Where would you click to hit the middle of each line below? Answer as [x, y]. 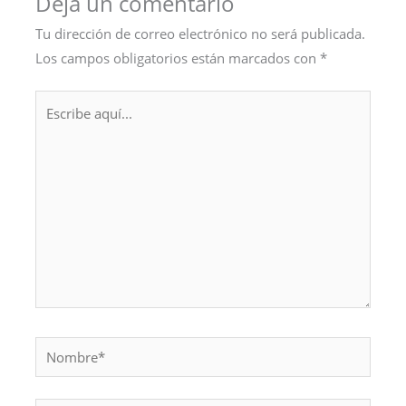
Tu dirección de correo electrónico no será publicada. [201, 34]
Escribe [57, 101]
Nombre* [64, 348]
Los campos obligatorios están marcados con [178, 58]
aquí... [54, 126]
